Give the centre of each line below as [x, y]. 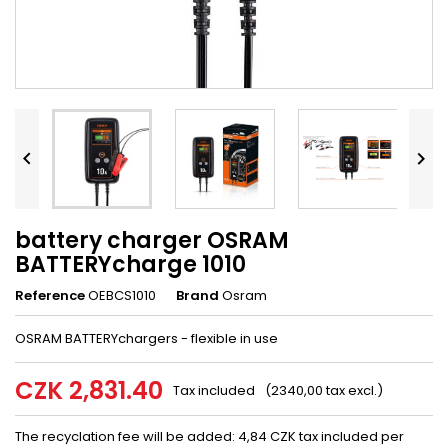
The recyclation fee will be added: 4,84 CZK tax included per [209, 436]
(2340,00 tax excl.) [324, 390]
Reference [50, 295]
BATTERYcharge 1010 [130, 264]
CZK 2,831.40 [89, 390]
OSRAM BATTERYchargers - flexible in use [146, 338]
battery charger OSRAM [152, 240]
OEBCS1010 [122, 295]
